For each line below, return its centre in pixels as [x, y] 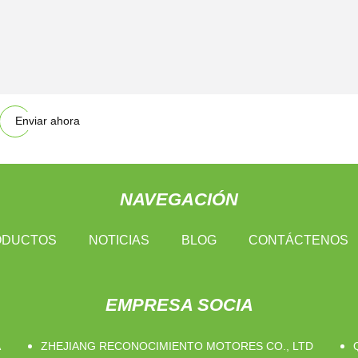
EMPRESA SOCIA [179, 305]
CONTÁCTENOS [298, 241]
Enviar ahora [47, 121]
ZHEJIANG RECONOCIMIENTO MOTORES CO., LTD [177, 346]
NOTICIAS [119, 241]
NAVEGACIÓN [179, 200]
